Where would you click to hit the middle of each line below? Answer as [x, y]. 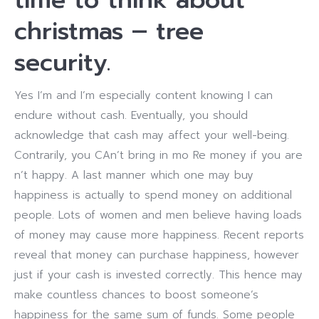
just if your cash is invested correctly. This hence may [158, 275]
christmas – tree [109, 31]
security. [62, 62]
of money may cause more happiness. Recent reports [159, 235]
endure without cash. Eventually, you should [131, 115]
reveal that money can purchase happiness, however [157, 255]
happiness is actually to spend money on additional [153, 195]
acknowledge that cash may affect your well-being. [152, 135]
